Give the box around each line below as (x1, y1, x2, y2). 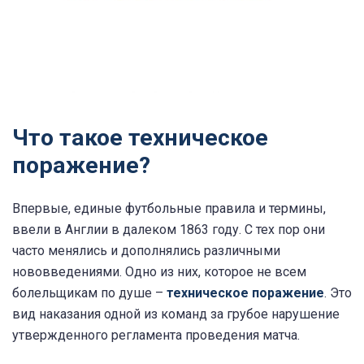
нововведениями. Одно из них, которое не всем (12, 264, 306, 280)
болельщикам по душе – (12, 285, 167, 301)
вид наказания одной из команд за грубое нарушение (12, 306, 340, 323)
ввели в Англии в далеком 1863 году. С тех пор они (12, 222, 325, 238)
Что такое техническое (12, 124, 268, 152)
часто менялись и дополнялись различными (12, 243, 280, 259)
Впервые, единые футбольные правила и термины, (12, 201, 326, 217)
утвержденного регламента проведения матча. (12, 327, 300, 344)
